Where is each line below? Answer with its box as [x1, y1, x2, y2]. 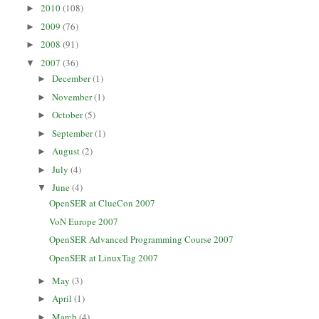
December [52, 72, 93, 85]
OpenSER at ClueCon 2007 [48, 197, 155, 210]
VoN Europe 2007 [48, 214, 118, 228]
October [52, 108, 85, 122]
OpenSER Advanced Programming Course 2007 [48, 233, 234, 246]
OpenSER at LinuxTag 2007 [48, 251, 158, 264]
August [52, 145, 83, 158]
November [52, 90, 95, 103]
